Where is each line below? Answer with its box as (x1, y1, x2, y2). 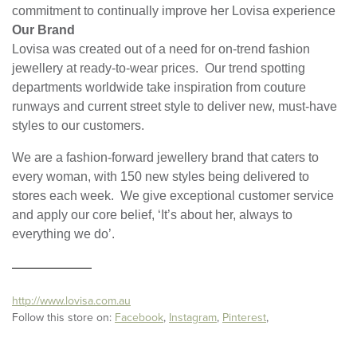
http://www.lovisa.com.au (12, 294, 131, 308)
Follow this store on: (12, 311, 115, 325)
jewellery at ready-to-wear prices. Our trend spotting (12, 61, 305, 76)
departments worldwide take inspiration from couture (12, 80, 306, 95)
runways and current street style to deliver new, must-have (12, 100, 337, 114)
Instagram (169, 311, 217, 325)
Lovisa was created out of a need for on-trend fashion (12, 42, 310, 57)
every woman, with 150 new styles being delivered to (12, 170, 309, 184)
